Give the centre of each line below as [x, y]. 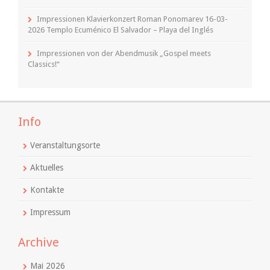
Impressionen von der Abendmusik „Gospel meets [124, 53]
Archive [39, 242]
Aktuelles [47, 167]
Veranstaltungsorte [65, 145]
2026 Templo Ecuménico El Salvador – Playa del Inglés [121, 30]
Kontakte [47, 190]
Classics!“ [44, 64]
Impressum [50, 212]
